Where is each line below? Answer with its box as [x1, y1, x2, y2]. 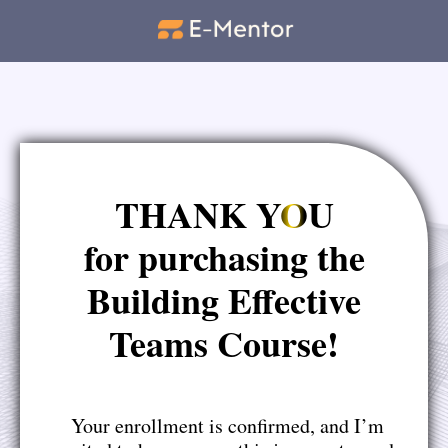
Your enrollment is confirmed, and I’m [64, 412, 384, 440]
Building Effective [87, 274, 361, 327]
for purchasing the [83, 231, 365, 284]
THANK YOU [114, 188, 334, 241]
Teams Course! [109, 317, 339, 370]
